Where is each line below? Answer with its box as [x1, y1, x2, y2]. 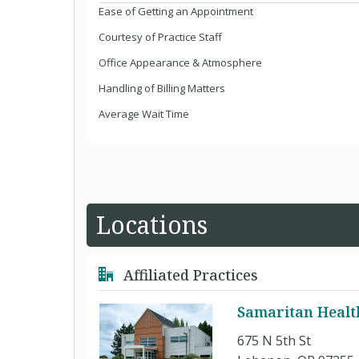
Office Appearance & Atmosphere [99, 55, 262, 70]
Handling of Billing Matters [99, 81, 225, 95]
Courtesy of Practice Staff [99, 30, 222, 44]
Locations [96, 208, 208, 241]
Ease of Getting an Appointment [99, 4, 253, 18]
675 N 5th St [237, 332, 311, 349]
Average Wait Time [99, 107, 189, 121]
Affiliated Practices [119, 265, 258, 284]
